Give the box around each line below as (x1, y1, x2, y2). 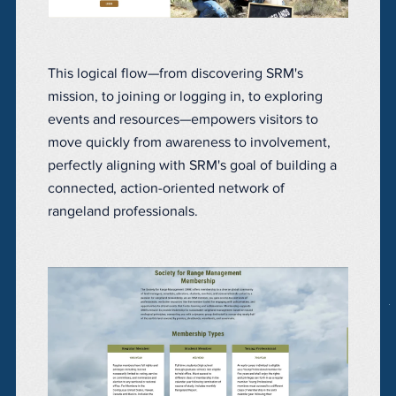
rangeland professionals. (48, 203, 198, 218)
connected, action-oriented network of (48, 180, 285, 195)
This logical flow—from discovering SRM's (48, 65, 303, 80)
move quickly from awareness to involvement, (48, 134, 331, 149)
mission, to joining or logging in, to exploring (48, 88, 323, 103)
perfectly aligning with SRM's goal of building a (48, 157, 337, 172)
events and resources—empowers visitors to (48, 111, 318, 126)
